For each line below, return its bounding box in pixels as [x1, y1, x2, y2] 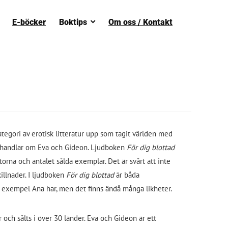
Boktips [59, 17, 87, 27]
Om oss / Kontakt [108, 17, 173, 27]
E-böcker [12, 17, 46, 27]
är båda [113, 170, 139, 180]
